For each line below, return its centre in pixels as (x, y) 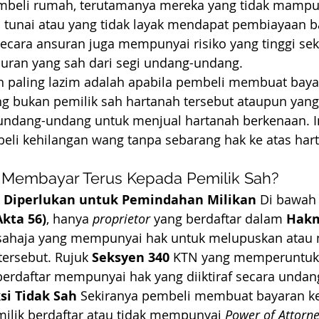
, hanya (69, 218)
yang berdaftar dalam (218, 218)
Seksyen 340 (131, 257)
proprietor (121, 218)
